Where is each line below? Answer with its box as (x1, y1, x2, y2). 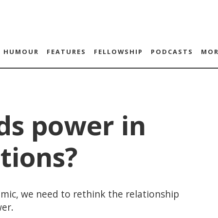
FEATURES (46, 47, 86, 56)
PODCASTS (150, 47, 193, 56)
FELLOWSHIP (93, 47, 143, 56)
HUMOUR (3, 47, 39, 56)
